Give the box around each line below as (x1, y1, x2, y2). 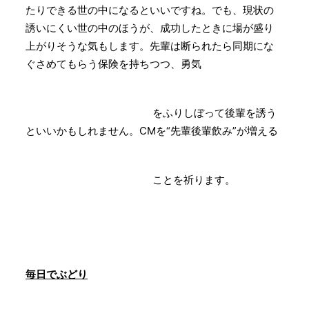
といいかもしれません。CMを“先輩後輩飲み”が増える (26, 124, 278, 138)
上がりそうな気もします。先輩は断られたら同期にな (26, 39, 274, 53)
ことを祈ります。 (26, 173, 235, 187)
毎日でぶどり (26, 268, 88, 281)
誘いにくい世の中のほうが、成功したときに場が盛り (26, 21, 274, 35)
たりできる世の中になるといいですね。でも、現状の (26, 3, 274, 17)
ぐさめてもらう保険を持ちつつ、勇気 (26, 57, 201, 71)
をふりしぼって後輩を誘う (26, 106, 277, 120)
